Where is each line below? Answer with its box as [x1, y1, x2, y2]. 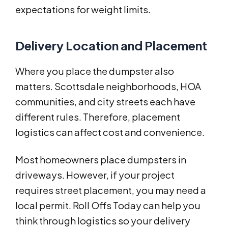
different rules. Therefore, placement [15, 111, 180, 123]
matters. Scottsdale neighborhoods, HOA [15, 80, 201, 93]
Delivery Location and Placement [15, 38, 207, 53]
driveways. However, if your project [15, 169, 175, 181]
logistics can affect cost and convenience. [15, 126, 205, 138]
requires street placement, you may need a [15, 184, 206, 196]
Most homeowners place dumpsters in [15, 154, 186, 166]
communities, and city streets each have [15, 96, 195, 108]
